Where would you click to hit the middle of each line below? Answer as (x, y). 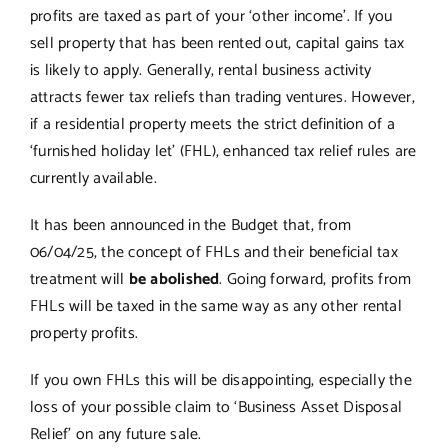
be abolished (174, 279)
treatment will (79, 279)
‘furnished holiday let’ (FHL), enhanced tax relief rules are (223, 151)
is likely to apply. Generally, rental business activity (200, 70)
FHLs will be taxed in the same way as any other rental (215, 306)
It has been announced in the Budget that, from (190, 225)
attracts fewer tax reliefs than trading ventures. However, (222, 97)
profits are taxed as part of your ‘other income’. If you (211, 16)
